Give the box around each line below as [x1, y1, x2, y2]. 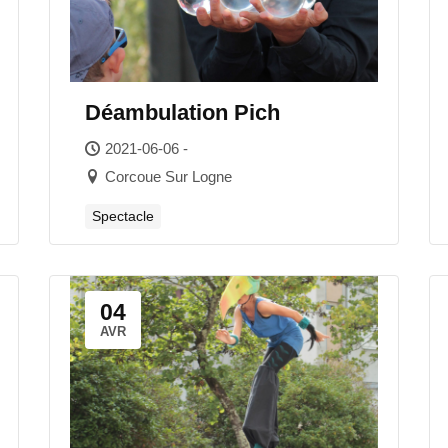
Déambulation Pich [85, 100, 280, 125]
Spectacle [92, 208, 154, 224]
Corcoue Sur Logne [105, 168, 232, 185]
